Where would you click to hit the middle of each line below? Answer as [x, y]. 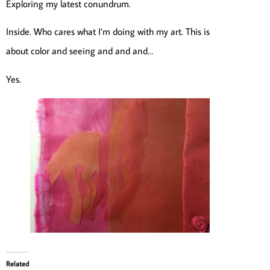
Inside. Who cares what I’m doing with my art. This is [108, 32]
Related [17, 264]
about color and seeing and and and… [80, 51]
